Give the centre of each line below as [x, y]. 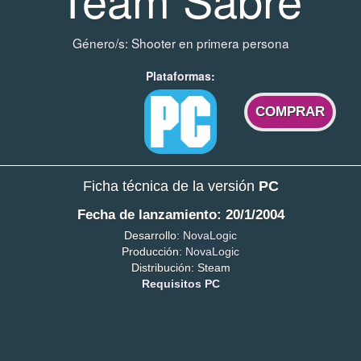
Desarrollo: [154, 235]
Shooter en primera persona [210, 43]
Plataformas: [180, 76]
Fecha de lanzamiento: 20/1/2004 [180, 215]
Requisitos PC [180, 283]
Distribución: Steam [180, 267]
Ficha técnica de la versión [170, 187]
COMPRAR [290, 112]
